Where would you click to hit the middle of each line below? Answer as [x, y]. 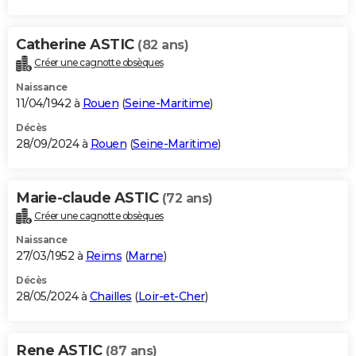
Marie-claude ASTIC [89, 197]
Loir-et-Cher [171, 297]
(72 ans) [187, 198]
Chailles [110, 297]
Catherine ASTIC [77, 44]
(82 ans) [163, 44]
